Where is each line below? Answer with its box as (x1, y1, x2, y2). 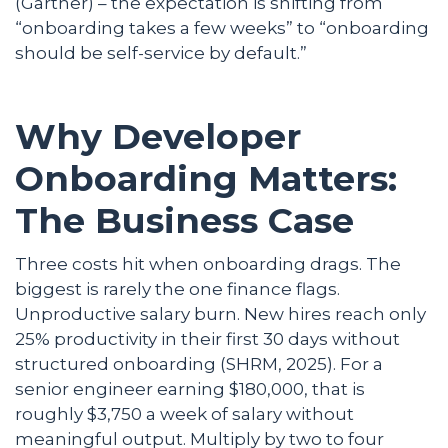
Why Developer (15, 115, 301, 159)
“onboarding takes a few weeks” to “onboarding (15, 18, 429, 39)
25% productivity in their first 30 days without (15, 329, 400, 350)
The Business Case (15, 199, 354, 243)
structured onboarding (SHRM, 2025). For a (15, 354, 383, 375)
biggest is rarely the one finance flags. (15, 279, 340, 300)
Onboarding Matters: (15, 157, 397, 201)
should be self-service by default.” (15, 43, 307, 64)
